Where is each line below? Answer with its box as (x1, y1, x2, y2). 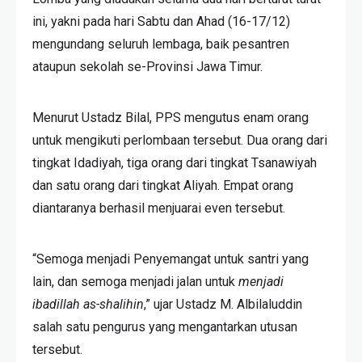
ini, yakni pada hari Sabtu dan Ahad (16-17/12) (32, 14, 290, 30)
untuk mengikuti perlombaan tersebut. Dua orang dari (32, 133, 327, 149)
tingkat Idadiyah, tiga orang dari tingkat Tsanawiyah (32, 155, 317, 171)
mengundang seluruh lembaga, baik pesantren (32, 36, 289, 53)
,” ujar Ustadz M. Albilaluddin (144, 297, 302, 313)
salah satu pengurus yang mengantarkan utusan (32, 319, 297, 335)
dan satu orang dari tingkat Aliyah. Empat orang (32, 178, 293, 194)
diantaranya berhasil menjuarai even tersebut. (32, 200, 285, 217)
